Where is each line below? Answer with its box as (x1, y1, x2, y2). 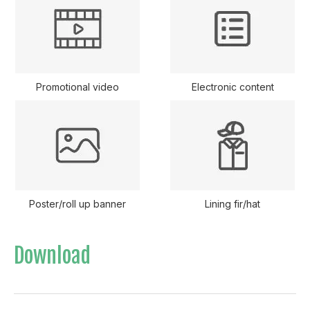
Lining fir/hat (205, 197, 260, 210)
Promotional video (36, 80, 119, 93)
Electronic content (191, 80, 274, 93)
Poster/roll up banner (29, 197, 126, 210)
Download (14, 242, 91, 268)
